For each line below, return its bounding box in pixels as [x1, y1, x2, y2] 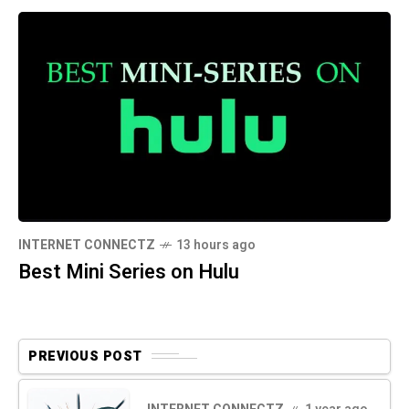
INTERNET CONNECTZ [18, 235, 155, 255]
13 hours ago [176, 235, 256, 255]
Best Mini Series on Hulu [18, 257, 239, 287]
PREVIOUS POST [28, 346, 142, 366]
